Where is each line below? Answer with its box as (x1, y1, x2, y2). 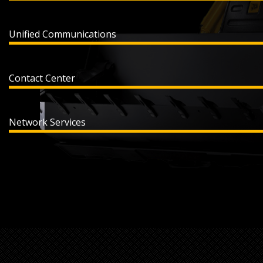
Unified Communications (9, 28, 116, 41)
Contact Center (9, 72, 75, 85)
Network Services (9, 116, 86, 129)
